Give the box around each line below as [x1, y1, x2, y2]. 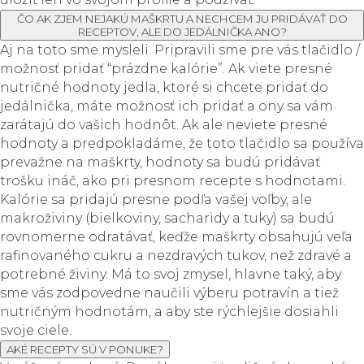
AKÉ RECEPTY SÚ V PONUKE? [6, 343, 163, 356]
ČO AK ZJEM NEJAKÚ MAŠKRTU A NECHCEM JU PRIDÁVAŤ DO [16, 12, 348, 25]
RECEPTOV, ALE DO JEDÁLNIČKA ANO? [77, 25, 287, 38]
